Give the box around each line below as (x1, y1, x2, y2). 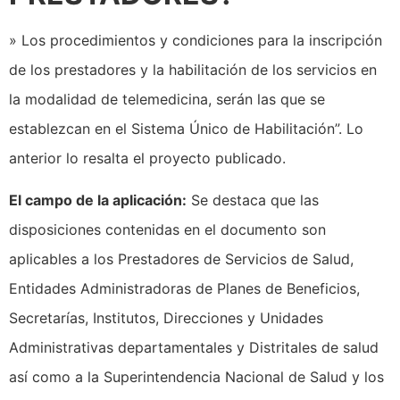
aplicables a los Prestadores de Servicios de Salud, (9, 250, 354, 269)
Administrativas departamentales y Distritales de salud (9, 338, 379, 357)
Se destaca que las (187, 191, 319, 210)
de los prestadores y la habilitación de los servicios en (9, 61, 377, 79)
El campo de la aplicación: (9, 191, 187, 210)
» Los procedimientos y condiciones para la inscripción (9, 31, 382, 50)
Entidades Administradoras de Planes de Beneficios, (9, 279, 360, 298)
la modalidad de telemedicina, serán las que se (9, 90, 325, 109)
